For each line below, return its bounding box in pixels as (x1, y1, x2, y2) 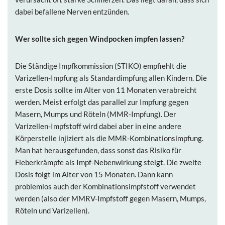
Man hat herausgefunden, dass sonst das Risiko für (15, 146, 181, 155)
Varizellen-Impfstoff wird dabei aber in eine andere (15, 122, 181, 131)
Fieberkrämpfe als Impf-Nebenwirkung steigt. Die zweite (15, 158, 201, 167)
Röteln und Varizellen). (15, 206, 89, 215)
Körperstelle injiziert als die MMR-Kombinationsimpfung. (15, 134, 203, 143)
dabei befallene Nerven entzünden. (15, 7, 129, 16)
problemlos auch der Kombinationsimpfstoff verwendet (15, 182, 196, 191)
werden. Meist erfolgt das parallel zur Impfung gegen (15, 97, 188, 106)
